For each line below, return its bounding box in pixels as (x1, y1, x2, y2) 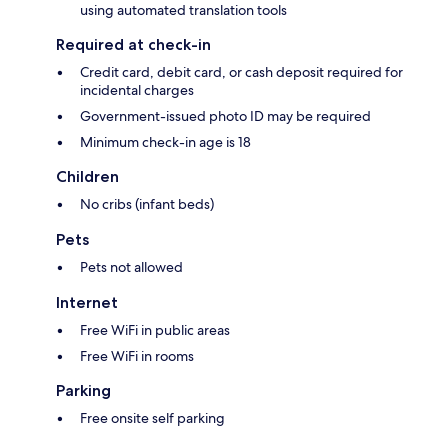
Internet (56, 293, 118, 313)
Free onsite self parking (80, 409, 225, 428)
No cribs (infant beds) (80, 195, 214, 214)
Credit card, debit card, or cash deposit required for (80, 63, 403, 82)
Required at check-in (56, 35, 211, 55)
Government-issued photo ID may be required (80, 107, 371, 126)
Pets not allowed (80, 258, 183, 277)
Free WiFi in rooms (80, 347, 194, 366)
